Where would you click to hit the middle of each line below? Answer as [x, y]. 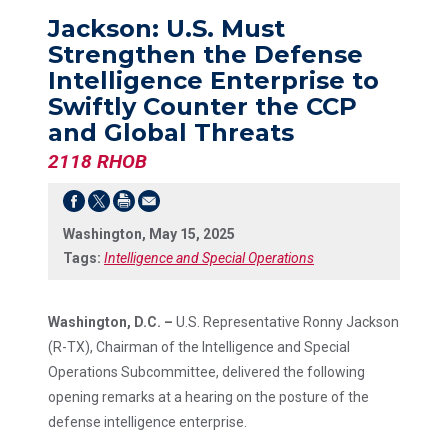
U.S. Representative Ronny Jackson [287, 321]
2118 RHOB [97, 161]
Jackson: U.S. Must [166, 28]
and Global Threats [171, 132]
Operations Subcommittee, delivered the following [206, 371]
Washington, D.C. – [112, 321]
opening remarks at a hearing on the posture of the [208, 396]
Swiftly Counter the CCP [202, 106]
